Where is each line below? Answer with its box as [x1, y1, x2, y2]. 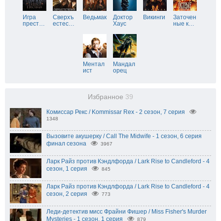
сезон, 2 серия [46, 190, 87, 197]
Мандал [113, 61, 135, 68]
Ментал [83, 61, 105, 68]
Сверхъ [53, 14, 74, 21]
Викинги [143, 14, 165, 21]
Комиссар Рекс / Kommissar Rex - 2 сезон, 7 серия [46, 109, 185, 115]
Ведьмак [83, 14, 107, 21]
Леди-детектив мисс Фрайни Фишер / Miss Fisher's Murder [46, 208, 207, 215]
